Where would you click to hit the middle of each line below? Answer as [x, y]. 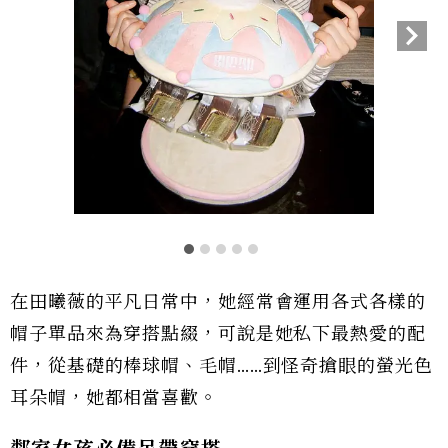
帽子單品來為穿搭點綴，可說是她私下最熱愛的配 [218, 333]
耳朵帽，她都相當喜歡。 [114, 397]
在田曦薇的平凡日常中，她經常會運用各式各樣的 [218, 301]
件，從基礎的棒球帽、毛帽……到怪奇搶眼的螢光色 [221, 365]
